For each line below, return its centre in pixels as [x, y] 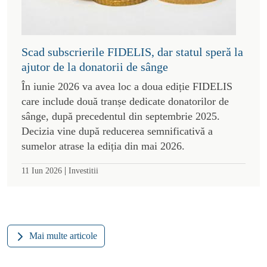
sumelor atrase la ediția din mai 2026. [103, 146]
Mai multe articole [63, 235]
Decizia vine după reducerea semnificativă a [117, 131]
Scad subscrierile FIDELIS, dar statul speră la [132, 52]
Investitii [83, 170]
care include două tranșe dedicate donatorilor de [125, 101]
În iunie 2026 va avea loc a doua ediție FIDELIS [127, 86]
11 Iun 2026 [42, 170]
